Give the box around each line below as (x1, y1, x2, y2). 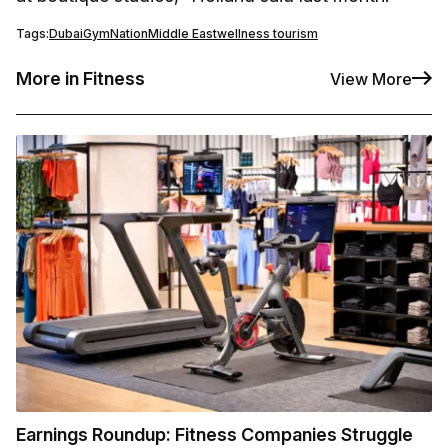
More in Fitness (16, 68, 145, 90)
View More (330, 68, 412, 89)
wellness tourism (217, 26, 318, 42)
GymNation (83, 26, 148, 42)
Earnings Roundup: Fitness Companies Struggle (16, 424, 413, 446)
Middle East (148, 26, 217, 42)
